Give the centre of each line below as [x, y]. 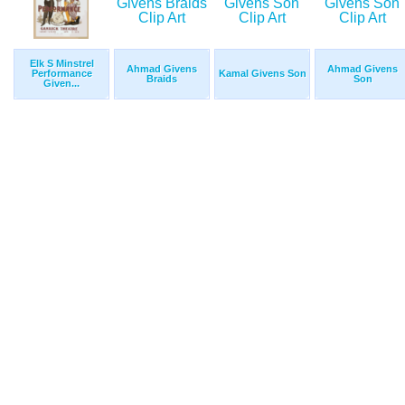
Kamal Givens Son [262, 74]
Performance [61, 74]
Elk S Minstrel [61, 64]
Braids [162, 79]
